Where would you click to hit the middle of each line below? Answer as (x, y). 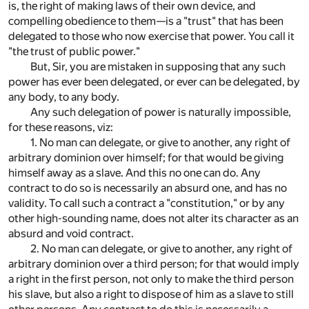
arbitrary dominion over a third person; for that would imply (154, 263)
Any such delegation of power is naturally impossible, (161, 112)
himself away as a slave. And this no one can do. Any (134, 172)
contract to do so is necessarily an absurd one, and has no (148, 188)
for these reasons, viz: (61, 127)
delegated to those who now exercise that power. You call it (151, 36)
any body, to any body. (64, 97)
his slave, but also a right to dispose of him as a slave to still (151, 294)
